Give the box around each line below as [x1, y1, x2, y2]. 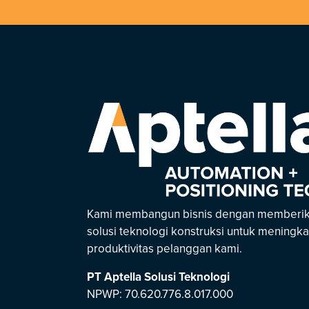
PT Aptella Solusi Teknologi [87, 268, 230, 286]
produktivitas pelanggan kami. [87, 240, 242, 258]
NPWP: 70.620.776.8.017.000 [87, 286, 233, 303]
